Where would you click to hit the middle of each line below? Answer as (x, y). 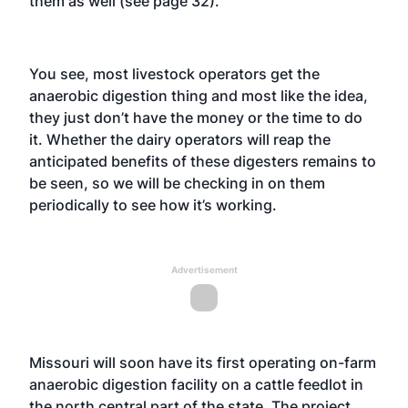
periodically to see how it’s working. (153, 204)
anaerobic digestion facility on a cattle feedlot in (196, 384)
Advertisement (204, 269)
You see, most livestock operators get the (174, 73)
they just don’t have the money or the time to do (196, 117)
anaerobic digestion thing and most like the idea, (199, 95)
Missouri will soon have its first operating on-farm (203, 362)
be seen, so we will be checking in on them (177, 183)
